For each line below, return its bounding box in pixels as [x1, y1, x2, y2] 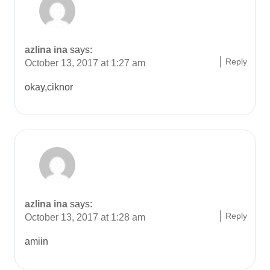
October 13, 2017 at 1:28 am [25, 212, 145, 222]
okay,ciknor [25, 82, 73, 92]
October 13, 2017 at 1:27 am [25, 58, 145, 68]
